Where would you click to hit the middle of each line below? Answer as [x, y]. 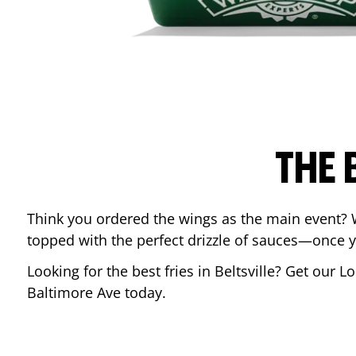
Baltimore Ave [74, 292]
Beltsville [245, 271]
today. [145, 292]
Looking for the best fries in [121, 271]
